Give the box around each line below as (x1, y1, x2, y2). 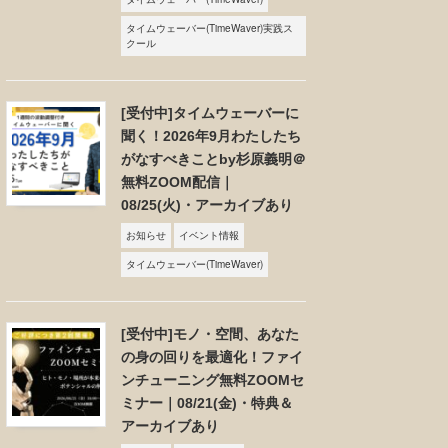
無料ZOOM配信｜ (121, 174, 234, 190)
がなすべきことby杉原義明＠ (121, 151, 306, 167)
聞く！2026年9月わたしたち (121, 128, 301, 144)
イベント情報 (179, 228, 239, 242)
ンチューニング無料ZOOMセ (121, 372, 304, 388)
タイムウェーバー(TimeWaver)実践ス (126, 21, 293, 35)
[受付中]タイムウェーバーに (121, 105, 299, 121)
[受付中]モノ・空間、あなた (121, 326, 299, 342)
